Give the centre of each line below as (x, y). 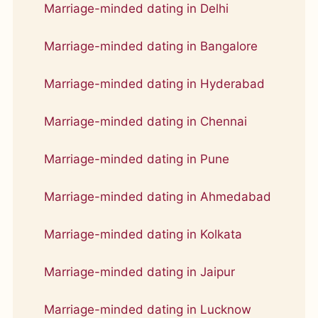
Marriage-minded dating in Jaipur (139, 272)
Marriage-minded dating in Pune (137, 159)
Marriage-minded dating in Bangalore (151, 46)
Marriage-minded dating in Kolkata (143, 234)
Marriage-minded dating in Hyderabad (154, 84)
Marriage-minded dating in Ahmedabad (158, 197)
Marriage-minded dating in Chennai (146, 121)
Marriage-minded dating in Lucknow (148, 309)
